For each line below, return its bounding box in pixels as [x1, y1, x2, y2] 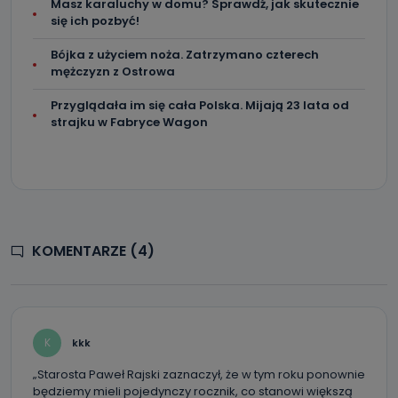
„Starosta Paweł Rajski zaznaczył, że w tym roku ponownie [33, 366, 365, 383]
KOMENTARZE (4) [32, 241, 155, 261]
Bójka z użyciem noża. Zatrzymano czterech [51, 46, 319, 63]
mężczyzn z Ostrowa [51, 63, 175, 80]
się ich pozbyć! [51, 12, 139, 29]
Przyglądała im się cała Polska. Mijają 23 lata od [51, 97, 349, 114]
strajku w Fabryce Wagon [51, 114, 208, 131]
